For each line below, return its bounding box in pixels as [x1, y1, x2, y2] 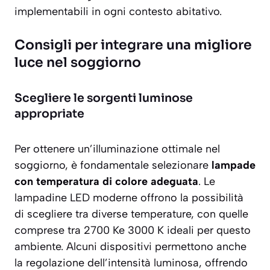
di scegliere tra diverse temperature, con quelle [14, 207, 248, 221]
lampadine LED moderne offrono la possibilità [14, 191, 243, 205]
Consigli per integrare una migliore [14, 37, 252, 54]
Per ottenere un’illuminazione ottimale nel [14, 142, 220, 156]
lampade [212, 159, 256, 172]
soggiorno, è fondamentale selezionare [14, 159, 212, 172]
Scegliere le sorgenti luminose [14, 91, 193, 106]
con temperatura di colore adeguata [14, 175, 198, 189]
